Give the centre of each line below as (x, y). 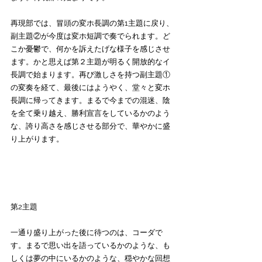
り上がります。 (37, 139)
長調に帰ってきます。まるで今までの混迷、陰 (90, 100)
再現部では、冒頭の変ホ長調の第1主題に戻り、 (92, 23)
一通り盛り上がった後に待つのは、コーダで (87, 233)
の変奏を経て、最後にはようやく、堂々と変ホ (90, 87)
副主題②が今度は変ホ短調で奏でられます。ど (90, 36)
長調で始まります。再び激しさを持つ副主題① (90, 74)
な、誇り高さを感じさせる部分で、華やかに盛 (90, 126)
